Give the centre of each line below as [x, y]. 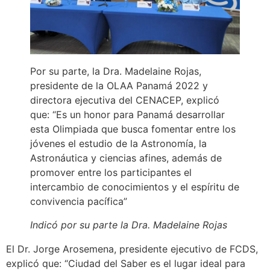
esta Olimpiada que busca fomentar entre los [133, 129]
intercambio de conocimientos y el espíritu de [135, 187]
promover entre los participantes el [111, 173]
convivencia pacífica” [79, 202]
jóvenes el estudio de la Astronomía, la [118, 144]
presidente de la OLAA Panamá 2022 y [119, 86]
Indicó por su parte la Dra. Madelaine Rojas [129, 224]
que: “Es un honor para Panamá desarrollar [127, 115]
